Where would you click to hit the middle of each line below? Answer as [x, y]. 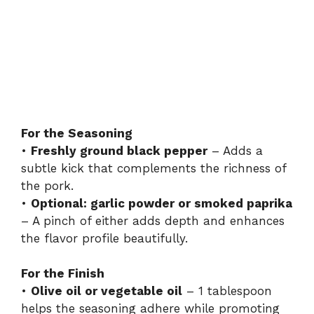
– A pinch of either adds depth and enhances [153, 220]
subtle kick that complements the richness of [153, 168]
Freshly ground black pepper [119, 150]
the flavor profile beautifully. [104, 238]
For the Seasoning [77, 133]
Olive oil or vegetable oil [107, 291]
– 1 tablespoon [227, 291]
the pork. [47, 185]
